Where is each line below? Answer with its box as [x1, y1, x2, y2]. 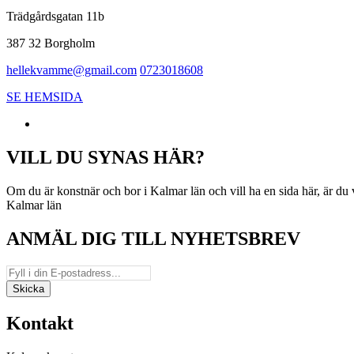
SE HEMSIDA [6, 90, 83, 104]
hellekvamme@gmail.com [6, 63, 137, 77]
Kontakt [6, 312, 73, 333]
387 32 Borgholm [6, 36, 95, 51]
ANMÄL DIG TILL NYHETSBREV [6, 228, 300, 250]
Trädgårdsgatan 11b [6, 9, 104, 24]
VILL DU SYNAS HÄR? [6, 147, 205, 168]
